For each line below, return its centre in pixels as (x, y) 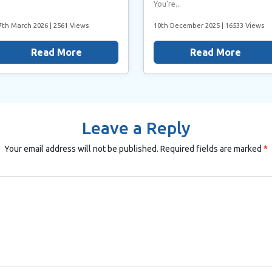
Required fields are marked (212, 148)
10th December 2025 (188, 25)
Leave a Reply (136, 127)
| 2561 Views (70, 25)
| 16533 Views (243, 25)
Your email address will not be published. (81, 148)
